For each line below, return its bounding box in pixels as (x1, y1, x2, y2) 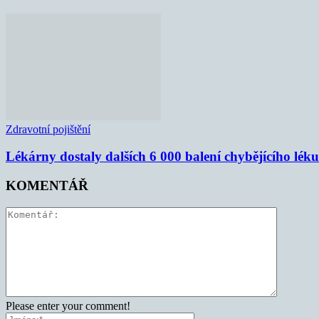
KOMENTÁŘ (6, 178, 88, 194)
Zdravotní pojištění (6, 122, 90, 135)
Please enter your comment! (6, 299, 130, 312)
